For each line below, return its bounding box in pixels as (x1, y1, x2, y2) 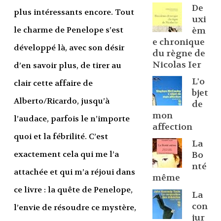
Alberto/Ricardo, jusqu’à (13, 96, 110, 107)
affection (152, 121, 192, 133)
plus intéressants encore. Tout (13, 7, 134, 18)
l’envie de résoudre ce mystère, (13, 202, 136, 213)
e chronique (152, 36, 205, 48)
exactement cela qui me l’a (13, 149, 119, 160)
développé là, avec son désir (13, 42, 124, 53)
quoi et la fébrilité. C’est (13, 131, 108, 142)
